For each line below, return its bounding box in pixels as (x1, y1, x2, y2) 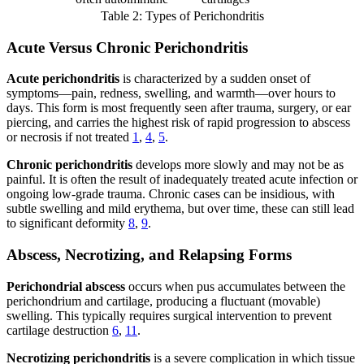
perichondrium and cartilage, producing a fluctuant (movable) (6, 293, 320, 308)
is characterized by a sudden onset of (119, 71, 310, 86)
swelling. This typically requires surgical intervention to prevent (6, 308, 331, 323)
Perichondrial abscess (6, 279, 125, 293)
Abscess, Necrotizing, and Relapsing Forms (6, 246, 292, 264)
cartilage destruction (6, 323, 112, 337)
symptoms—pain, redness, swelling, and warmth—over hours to (6, 86, 336, 101)
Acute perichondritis (6, 71, 119, 86)
